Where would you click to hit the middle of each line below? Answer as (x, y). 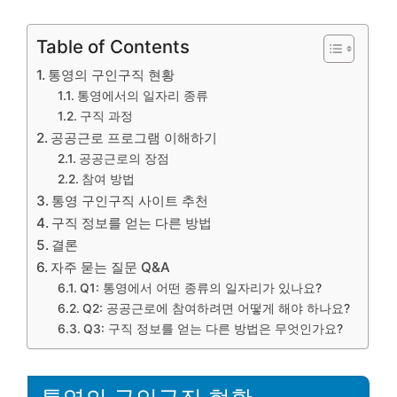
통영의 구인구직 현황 (112, 75)
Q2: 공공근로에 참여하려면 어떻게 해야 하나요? (216, 308)
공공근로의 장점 (124, 159)
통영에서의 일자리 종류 (142, 96)
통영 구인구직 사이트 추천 (130, 201)
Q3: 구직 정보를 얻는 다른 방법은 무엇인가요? (213, 329)
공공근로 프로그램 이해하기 (134, 138)
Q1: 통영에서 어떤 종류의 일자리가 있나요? (200, 288)
